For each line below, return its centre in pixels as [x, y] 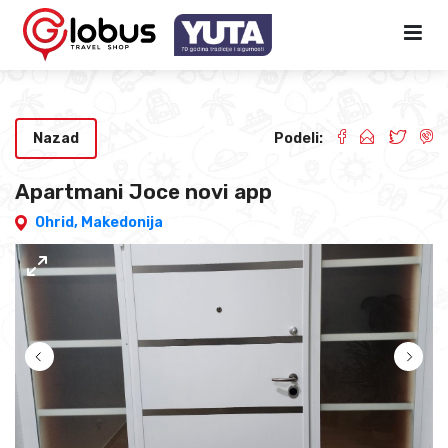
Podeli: [299, 138]
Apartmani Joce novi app [143, 192]
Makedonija [122, 223]
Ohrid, [58, 223]
